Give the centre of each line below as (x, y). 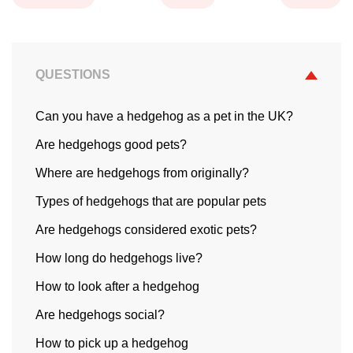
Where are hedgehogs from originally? (142, 173)
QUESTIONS (73, 74)
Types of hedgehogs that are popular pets (151, 201)
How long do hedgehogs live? (119, 258)
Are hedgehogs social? (100, 315)
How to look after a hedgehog (117, 286)
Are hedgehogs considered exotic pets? (146, 230)
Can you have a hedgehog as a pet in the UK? (164, 116)
